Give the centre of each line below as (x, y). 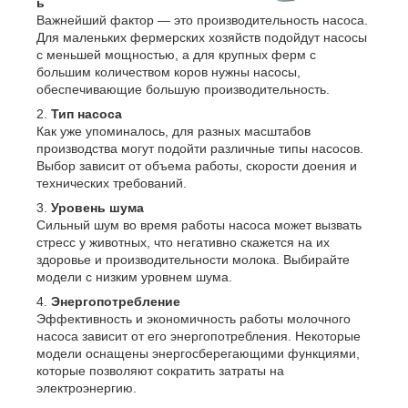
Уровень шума (97, 207)
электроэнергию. (87, 388)
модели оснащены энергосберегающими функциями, (198, 353)
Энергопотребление (116, 301)
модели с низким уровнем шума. (134, 276)
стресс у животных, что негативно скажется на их (183, 242)
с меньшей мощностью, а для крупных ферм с (176, 54)
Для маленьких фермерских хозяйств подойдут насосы (202, 37)
